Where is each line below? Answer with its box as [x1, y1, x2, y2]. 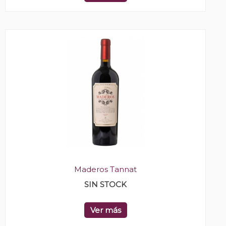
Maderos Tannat [74, 164, 137, 175]
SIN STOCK [84, 180, 127, 190]
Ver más [90, 205, 121, 215]
